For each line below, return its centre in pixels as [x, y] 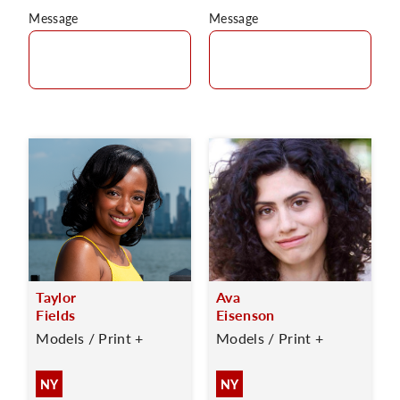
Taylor [56, 297]
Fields [56, 315]
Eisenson [246, 315]
